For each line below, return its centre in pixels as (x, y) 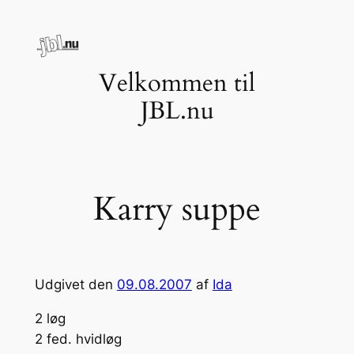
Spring (26, 16)
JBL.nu (177, 111)
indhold (29, 57)
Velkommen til (177, 83)
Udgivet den (75, 284)
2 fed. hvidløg (78, 339)
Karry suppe (177, 209)
